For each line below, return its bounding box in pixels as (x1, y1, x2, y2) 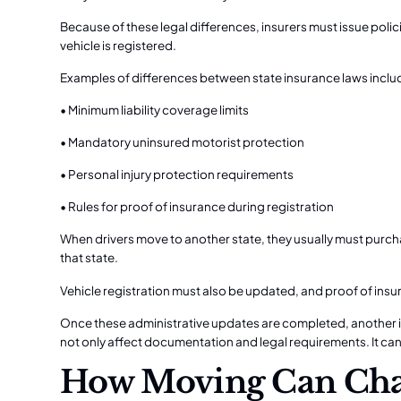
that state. (60, 250, 119, 266)
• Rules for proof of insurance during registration (60, 199, 335, 215)
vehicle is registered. (60, 37, 177, 53)
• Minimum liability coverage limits (60, 102, 250, 118)
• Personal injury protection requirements (60, 166, 294, 183)
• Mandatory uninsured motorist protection (60, 134, 305, 150)
